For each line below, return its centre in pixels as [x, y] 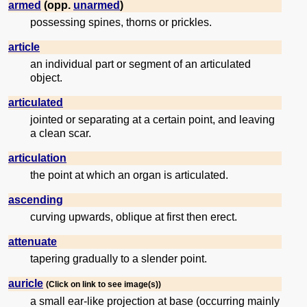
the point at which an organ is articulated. [129, 175]
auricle [26, 284]
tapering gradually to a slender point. [119, 259]
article [24, 47]
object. [46, 78]
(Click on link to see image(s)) [103, 285]
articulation [37, 158]
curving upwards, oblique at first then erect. [134, 217]
